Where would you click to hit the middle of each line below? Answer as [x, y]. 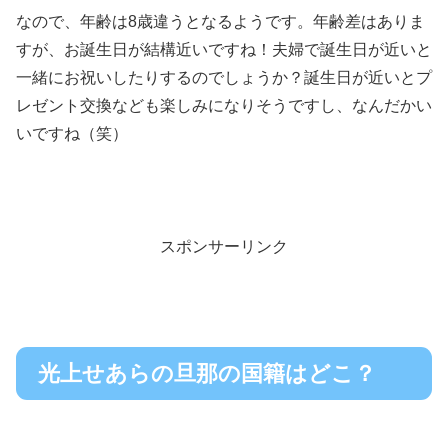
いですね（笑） [72, 133]
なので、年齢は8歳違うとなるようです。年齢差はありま [220, 21]
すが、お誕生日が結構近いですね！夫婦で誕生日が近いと [224, 49]
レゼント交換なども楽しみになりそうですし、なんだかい [224, 105]
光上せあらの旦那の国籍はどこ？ [207, 374]
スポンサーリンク [224, 247]
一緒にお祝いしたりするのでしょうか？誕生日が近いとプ [224, 77]
